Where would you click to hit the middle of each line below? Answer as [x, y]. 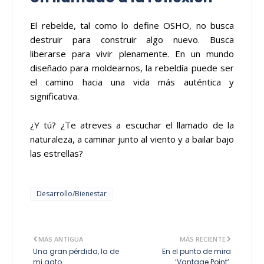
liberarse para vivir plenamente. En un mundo [132, 53]
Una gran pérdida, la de [76, 251]
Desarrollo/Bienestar [72, 193]
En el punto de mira [197, 251]
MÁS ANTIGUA [61, 239]
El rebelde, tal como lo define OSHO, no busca [132, 25]
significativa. [55, 96]
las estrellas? [57, 153]
